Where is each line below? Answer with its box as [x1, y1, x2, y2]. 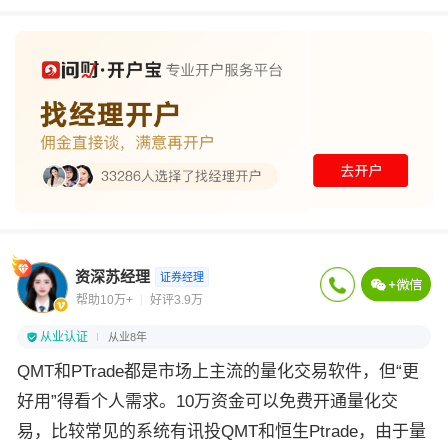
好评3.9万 [150, 293, 203, 308]
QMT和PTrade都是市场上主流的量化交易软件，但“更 [17, 362, 419, 382]
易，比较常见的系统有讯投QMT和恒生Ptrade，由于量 [17, 422, 426, 442]
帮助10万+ [76, 293, 133, 308]
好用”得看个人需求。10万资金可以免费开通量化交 [17, 392, 398, 412]
